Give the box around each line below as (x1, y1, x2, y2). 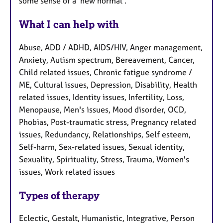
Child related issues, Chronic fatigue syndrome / (19, 67, 192, 77)
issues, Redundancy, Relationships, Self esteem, (19, 129, 191, 139)
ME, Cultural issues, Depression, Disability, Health (19, 79, 197, 90)
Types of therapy (19, 189, 100, 202)
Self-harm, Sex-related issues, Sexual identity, (19, 141, 185, 152)
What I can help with (19, 17, 119, 30)
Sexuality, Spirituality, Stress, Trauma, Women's (19, 154, 189, 164)
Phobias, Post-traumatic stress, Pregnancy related (19, 116, 196, 127)
